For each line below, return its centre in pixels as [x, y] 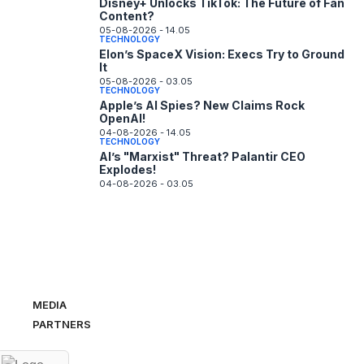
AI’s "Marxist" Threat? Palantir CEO [202, 157]
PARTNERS [62, 325]
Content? [127, 16]
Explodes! [128, 170]
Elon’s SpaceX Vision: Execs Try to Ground [222, 54]
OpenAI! [122, 119]
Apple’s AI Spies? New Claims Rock [202, 106]
